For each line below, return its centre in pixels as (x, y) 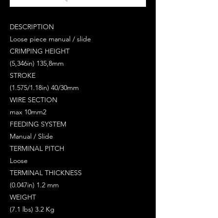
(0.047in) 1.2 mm (34, 185)
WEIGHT (23, 197)
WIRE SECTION (34, 100)
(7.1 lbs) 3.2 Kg (32, 209)
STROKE (23, 75)
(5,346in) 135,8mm (37, 63)
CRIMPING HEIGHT (40, 51)
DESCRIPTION (32, 27)
